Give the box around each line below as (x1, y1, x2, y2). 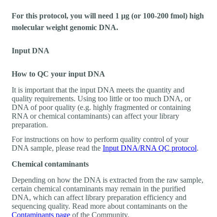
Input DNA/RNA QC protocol (103, 143, 197, 152)
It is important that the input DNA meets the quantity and (12, 85, 185, 94)
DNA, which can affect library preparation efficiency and (12, 193, 186, 201)
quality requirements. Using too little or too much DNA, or (12, 94, 191, 103)
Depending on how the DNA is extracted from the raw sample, (12, 175, 203, 184)
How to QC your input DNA (12, 69, 105, 78)
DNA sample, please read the (12, 143, 103, 152)
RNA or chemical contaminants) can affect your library (12, 111, 179, 120)
